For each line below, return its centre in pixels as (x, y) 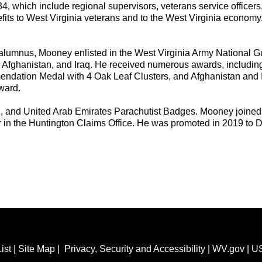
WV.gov (228, 249)
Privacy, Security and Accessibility (135, 249)
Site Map (37, 249)
